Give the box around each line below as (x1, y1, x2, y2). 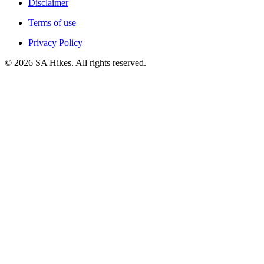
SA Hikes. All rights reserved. (33, 58, 146, 68)
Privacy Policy (28, 38, 82, 48)
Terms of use (28, 18, 76, 28)
